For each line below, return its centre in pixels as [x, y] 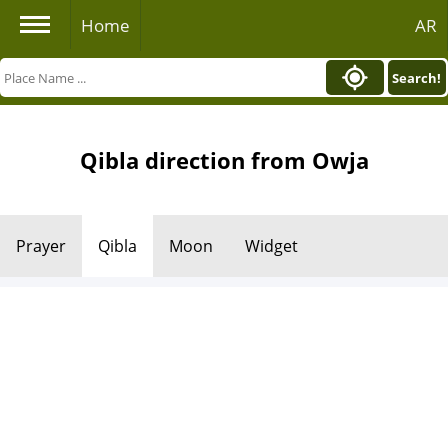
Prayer [41, 246]
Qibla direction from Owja [224, 160]
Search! [417, 77]
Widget [271, 246]
